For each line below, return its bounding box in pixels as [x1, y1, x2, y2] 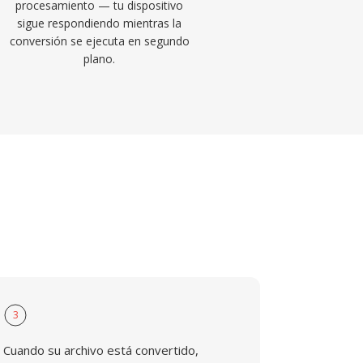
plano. [83, 51, 116, 66]
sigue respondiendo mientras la [17, 15, 182, 31]
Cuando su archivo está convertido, [3, 342, 199, 358]
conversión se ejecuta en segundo [9, 33, 190, 49]
